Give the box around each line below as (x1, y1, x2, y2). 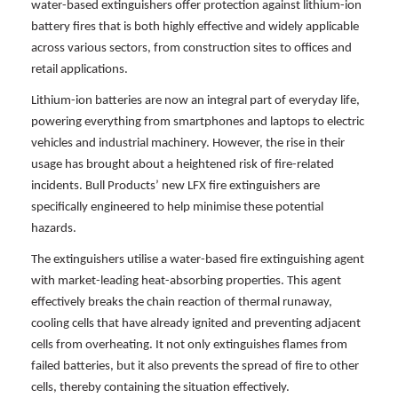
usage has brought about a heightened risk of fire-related (31, 158, 334, 172)
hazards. (31, 222, 76, 236)
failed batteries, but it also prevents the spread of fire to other (31, 360, 359, 374)
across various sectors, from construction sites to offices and (31, 42, 352, 56)
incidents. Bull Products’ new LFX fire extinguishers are (31, 179, 320, 194)
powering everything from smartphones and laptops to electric (31, 115, 364, 130)
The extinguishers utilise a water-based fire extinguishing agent (31, 253, 364, 267)
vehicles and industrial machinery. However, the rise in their (31, 137, 345, 151)
